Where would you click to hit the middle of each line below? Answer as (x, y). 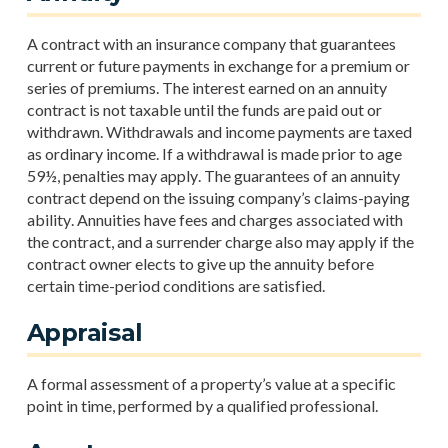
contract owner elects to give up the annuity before (200, 263)
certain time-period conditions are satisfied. (175, 285)
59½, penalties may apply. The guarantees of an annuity (213, 175)
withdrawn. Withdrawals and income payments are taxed (219, 131)
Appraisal (84, 332)
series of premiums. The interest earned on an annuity (206, 87)
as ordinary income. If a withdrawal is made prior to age (214, 153)
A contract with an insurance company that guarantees (211, 43)
